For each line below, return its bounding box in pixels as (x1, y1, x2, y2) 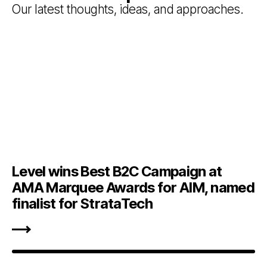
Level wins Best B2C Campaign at (12, 163, 222, 181)
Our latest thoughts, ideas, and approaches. (12, 1, 244, 17)
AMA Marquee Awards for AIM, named (12, 179, 254, 197)
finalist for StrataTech (12, 195, 153, 213)
